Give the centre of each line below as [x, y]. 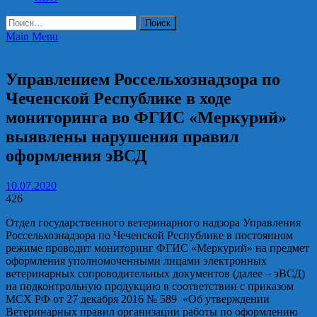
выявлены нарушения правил [122, 136]
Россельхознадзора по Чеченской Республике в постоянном [149, 235]
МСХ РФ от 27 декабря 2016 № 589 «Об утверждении [138, 299]
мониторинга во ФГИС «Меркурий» [146, 117]
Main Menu [32, 36]
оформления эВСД [76, 155]
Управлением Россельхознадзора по [143, 79]
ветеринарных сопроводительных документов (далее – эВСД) [155, 273]
